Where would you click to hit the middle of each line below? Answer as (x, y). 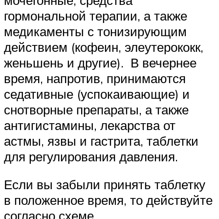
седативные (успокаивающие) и (97, 94)
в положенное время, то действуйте (108, 200)
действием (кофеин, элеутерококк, (104, 47)
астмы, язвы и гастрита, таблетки (101, 141)
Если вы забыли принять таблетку (105, 185)
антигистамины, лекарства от (90, 125)
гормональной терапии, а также (96, 15)
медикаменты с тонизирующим (95, 31)
